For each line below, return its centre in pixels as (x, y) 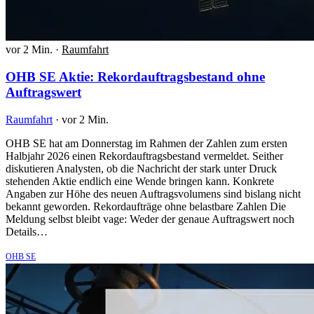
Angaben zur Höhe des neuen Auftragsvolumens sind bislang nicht (153, 193)
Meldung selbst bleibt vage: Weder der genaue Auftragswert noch (150, 219)
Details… (27, 231)
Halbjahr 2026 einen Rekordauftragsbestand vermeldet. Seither (144, 156)
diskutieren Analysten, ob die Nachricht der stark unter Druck (141, 168)
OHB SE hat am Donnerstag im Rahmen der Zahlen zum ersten (146, 143)
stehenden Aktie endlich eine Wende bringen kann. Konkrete (140, 181)
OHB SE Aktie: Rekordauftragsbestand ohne (135, 77)
